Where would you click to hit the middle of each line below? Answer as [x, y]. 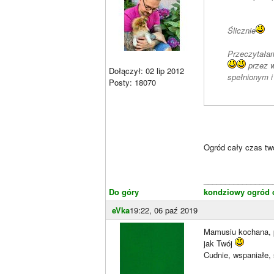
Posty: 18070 [132, 82]
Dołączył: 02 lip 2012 [146, 71]
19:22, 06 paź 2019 [164, 210]
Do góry [124, 191]
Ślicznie [241, 30]
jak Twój [219, 243]
